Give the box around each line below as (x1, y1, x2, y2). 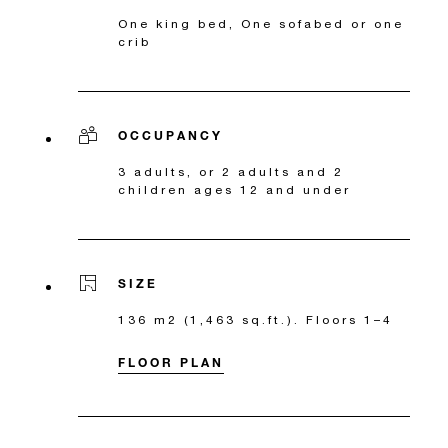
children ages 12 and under (118, 181, 351, 197)
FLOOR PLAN (118, 353, 224, 370)
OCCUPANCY (118, 126, 223, 143)
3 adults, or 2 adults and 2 (118, 163, 344, 179)
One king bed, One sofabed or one (118, 15, 404, 31)
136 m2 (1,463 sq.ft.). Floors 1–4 (118, 311, 393, 327)
